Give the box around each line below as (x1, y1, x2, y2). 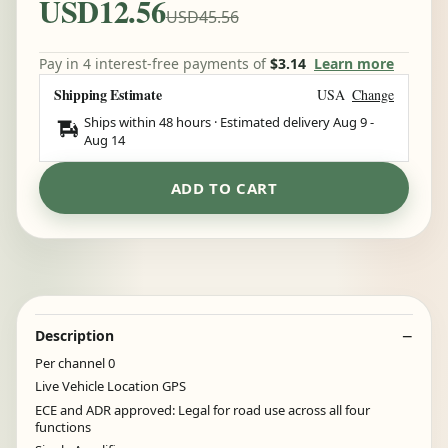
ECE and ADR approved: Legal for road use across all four (35, 400, 370, 419)
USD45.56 (165, 5, 239, 28)
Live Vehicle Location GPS (35, 377, 186, 396)
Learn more (314, 53, 394, 73)
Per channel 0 (35, 353, 115, 372)
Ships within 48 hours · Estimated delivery (84, 112, 333, 131)
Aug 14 (84, 130, 125, 149)
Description (35, 325, 114, 345)
